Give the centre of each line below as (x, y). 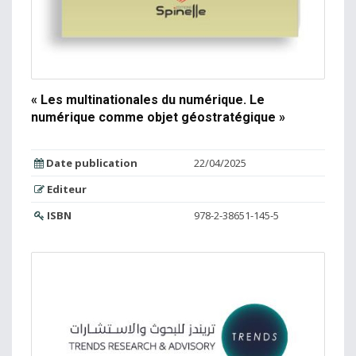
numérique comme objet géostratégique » (158, 118)
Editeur (66, 190)
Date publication (91, 163)
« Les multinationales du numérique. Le (148, 100)
